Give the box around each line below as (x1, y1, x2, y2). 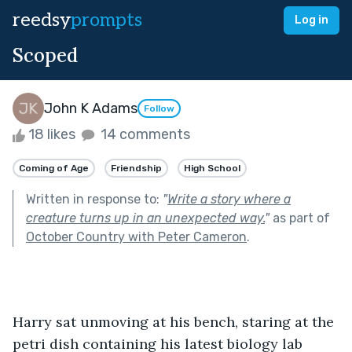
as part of (269, 210, 330, 225)
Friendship (111, 162, 162, 174)
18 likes (25, 126, 79, 143)
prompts (71, 9, 142, 31)
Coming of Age (19, 162, 89, 174)
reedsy (13, 9, 71, 31)
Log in (295, 13, 328, 27)
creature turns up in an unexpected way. (26, 210, 265, 225)
